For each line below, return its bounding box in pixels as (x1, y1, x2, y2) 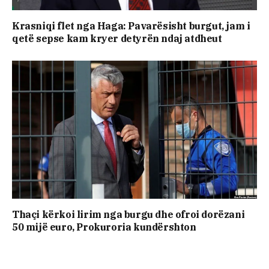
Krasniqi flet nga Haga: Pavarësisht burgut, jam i (12, 20, 250, 32)
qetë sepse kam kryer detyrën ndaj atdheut (12, 32, 222, 45)
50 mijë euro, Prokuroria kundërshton (12, 220, 196, 233)
